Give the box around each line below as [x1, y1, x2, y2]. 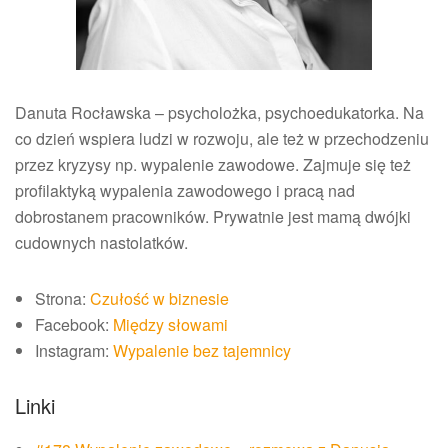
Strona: [35, 287, 90, 311]
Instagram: [35, 339, 113, 363]
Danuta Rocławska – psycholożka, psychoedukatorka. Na [15, 101, 424, 125]
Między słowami [113, 313, 228, 337]
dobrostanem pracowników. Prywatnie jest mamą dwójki [15, 205, 411, 229]
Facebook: [35, 313, 113, 337]
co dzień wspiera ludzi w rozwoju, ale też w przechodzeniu [15, 127, 429, 151]
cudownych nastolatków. [15, 231, 188, 255]
